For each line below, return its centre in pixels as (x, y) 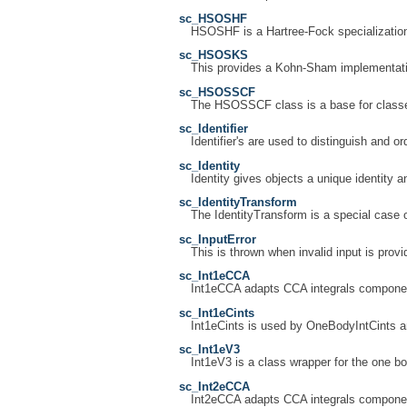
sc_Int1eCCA (214, 277)
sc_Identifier (213, 129)
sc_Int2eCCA (214, 387)
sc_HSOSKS (213, 56)
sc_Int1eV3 (209, 350)
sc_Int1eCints (217, 313)
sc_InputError (218, 239)
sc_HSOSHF (213, 19)
